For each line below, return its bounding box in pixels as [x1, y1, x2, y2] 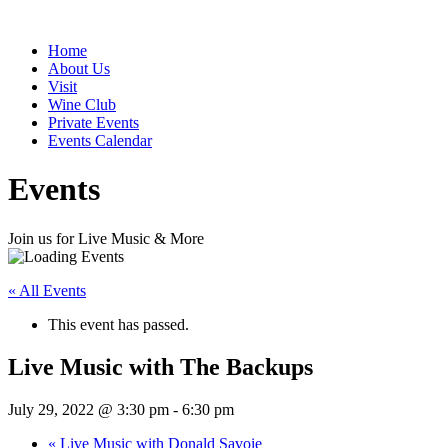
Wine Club [48, 96, 116, 113]
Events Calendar [48, 132, 152, 149]
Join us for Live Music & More [8, 229, 204, 247]
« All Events [8, 281, 86, 299]
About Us [48, 60, 110, 77]
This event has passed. [48, 315, 189, 333]
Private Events [48, 114, 139, 131]
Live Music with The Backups [8, 353, 313, 380]
